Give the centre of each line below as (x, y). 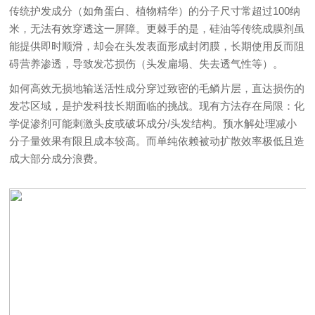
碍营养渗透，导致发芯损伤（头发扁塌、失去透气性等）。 (147, 63)
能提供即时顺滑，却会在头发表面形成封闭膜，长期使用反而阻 (157, 46)
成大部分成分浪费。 (57, 158)
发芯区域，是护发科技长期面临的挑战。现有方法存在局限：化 (157, 105)
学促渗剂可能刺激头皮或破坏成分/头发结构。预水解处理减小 (153, 123)
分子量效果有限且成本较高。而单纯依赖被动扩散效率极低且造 (157, 141)
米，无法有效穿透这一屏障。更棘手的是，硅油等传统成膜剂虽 (157, 28)
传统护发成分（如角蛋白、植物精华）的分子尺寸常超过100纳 (155, 11)
